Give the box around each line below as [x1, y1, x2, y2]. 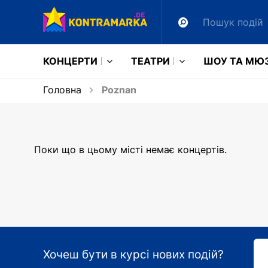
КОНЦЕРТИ [43, 55, 98, 67]
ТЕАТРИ [131, 55, 170, 67]
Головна [43, 84, 81, 96]
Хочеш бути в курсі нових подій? [43, 248, 224, 261]
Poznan [99, 84, 136, 96]
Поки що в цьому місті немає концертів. [34, 144, 227, 156]
